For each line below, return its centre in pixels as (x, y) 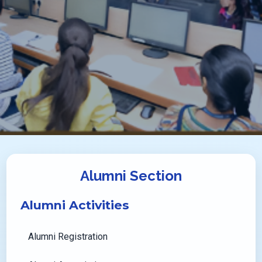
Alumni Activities (75, 205)
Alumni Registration (68, 237)
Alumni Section (131, 175)
